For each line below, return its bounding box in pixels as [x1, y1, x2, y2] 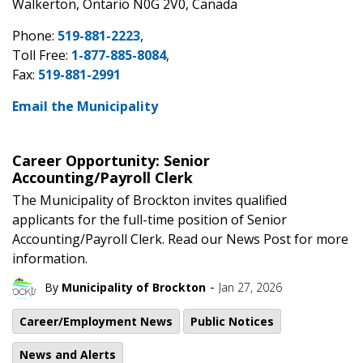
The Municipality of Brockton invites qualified [12, 191, 287, 209]
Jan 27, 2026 [219, 280, 282, 296]
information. [12, 250, 88, 267]
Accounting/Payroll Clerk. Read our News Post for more [12, 230, 348, 248]
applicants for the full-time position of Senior [12, 211, 287, 228]
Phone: [12, 27, 58, 45]
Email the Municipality [12, 97, 158, 115]
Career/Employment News [19, 314, 173, 329]
